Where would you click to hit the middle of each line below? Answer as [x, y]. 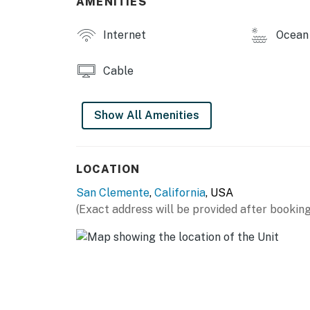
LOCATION [108, 170]
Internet [123, 35]
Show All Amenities [147, 116]
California [180, 193]
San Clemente [113, 193]
